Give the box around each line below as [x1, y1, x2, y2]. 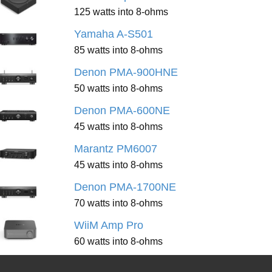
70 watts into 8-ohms [74, 197, 163, 208]
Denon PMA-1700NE [74, 181, 176, 193]
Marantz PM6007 [74, 143, 157, 155]
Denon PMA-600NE [74, 104, 170, 117]
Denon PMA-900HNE [74, 66, 178, 78]
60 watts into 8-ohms [74, 236, 163, 246]
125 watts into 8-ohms [74, 6, 168, 17]
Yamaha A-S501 [74, 28, 153, 40]
